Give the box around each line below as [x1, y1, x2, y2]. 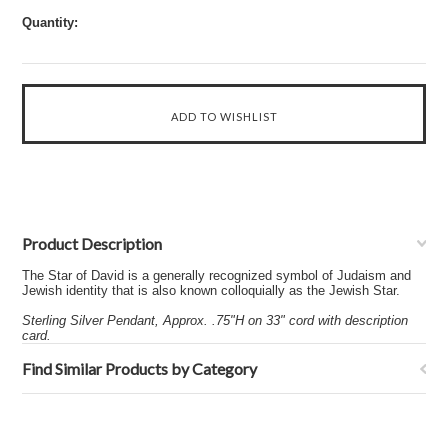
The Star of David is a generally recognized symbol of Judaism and [22, 268, 412, 283]
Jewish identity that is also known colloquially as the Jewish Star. [22, 283, 401, 298]
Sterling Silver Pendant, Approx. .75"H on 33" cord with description [22, 313, 409, 328]
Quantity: [22, 15, 79, 30]
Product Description [22, 234, 163, 253]
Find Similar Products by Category [22, 359, 258, 378]
